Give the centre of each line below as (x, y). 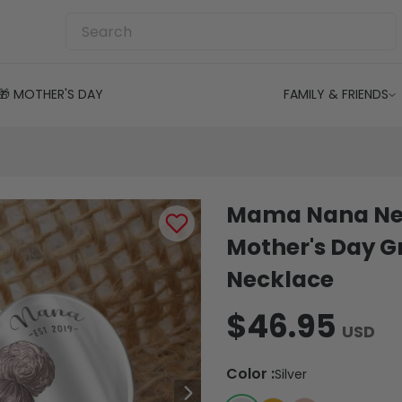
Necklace (280, 279)
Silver (291, 374)
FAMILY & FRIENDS (336, 94)
